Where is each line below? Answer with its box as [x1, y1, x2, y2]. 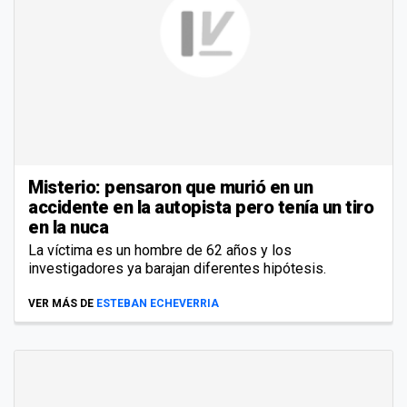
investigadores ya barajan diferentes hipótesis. [28, 260, 326, 278]
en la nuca [28, 216, 108, 239]
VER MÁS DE [28, 297, 94, 311]
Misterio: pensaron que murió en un [28, 176, 313, 199]
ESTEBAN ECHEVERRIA [96, 297, 219, 311]
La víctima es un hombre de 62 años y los [28, 242, 292, 260]
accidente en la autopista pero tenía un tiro [28, 196, 373, 219]
